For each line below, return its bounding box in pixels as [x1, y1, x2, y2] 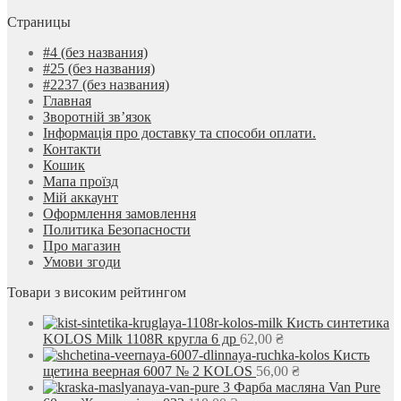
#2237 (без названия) [43, 76, 169, 92]
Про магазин [43, 237, 121, 253]
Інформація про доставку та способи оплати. [43, 124, 316, 141]
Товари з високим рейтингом [7, 284, 186, 300]
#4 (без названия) [43, 44, 148, 60]
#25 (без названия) [43, 60, 155, 76]
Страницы [7, 13, 71, 30]
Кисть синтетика [286, 314, 389, 330]
